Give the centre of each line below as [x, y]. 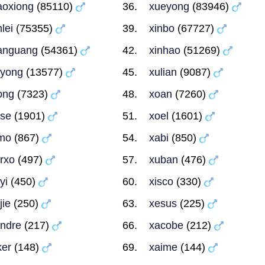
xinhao [165, 50]
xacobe [167, 225]
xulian [163, 72]
